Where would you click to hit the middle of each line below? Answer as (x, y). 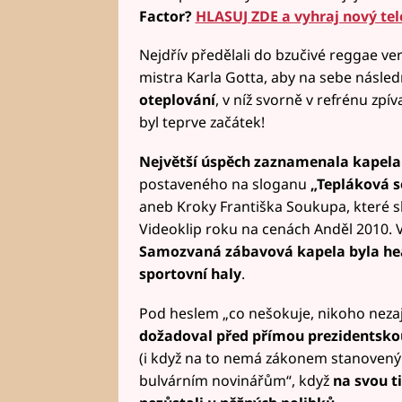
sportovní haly (190, 274)
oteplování (177, 100)
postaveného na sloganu (224, 184)
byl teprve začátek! (201, 122)
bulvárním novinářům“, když (234, 380)
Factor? (167, 16)
